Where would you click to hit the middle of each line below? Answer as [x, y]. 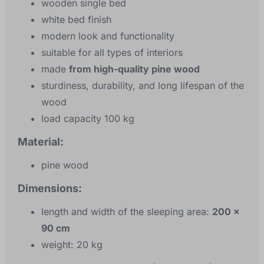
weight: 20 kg [72, 245]
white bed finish [76, 20]
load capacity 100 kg [88, 119]
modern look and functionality [108, 36]
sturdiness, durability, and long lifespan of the [143, 86]
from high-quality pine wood [134, 69]
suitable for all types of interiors [112, 53]
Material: [41, 142]
